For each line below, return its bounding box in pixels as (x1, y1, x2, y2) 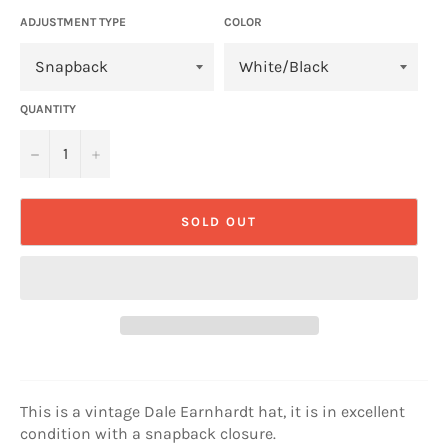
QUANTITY (20, 101, 76, 116)
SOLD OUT (181, 214, 257, 230)
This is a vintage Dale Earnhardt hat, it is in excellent (20, 401, 405, 421)
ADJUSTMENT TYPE (20, 14, 126, 29)
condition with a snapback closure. (20, 423, 276, 443)
